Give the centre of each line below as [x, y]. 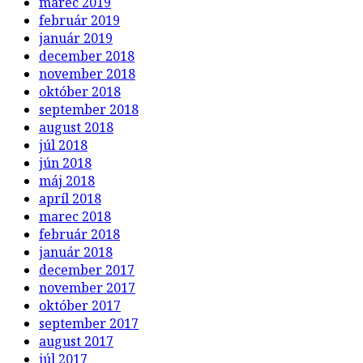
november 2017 [87, 287]
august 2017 [76, 341]
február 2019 [79, 20]
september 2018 [89, 109]
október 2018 [80, 91]
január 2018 [76, 252]
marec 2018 [75, 216]
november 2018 [87, 73]
